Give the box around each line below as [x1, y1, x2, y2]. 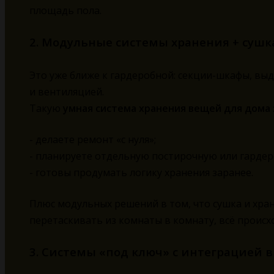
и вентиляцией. [29, 85, 104, 99]
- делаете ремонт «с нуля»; [29, 133, 156, 147]
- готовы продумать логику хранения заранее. [29, 166, 253, 180]
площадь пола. [29, 4, 102, 18]
